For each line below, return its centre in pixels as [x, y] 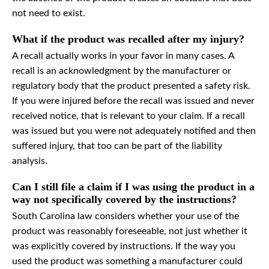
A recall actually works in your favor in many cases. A [123, 56]
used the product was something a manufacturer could [127, 261]
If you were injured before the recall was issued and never [133, 101]
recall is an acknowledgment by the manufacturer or [122, 71]
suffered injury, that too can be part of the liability [117, 146]
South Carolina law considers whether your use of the [125, 216]
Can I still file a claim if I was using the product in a [133, 187]
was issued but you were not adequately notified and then [134, 131]
